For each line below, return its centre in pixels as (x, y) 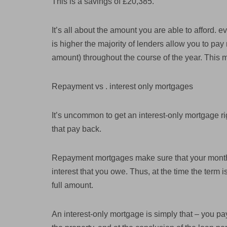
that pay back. (77, 129)
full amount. (72, 185)
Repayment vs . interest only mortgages (122, 86)
